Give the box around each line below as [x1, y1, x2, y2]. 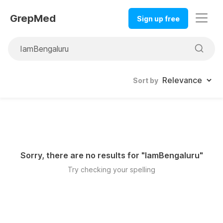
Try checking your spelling [68, 165, 155, 174]
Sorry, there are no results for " [20, 150, 145, 161]
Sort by [133, 76, 158, 85]
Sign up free [137, 14, 180, 23]
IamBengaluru [144, 150, 200, 161]
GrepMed [10, 12, 56, 25]
